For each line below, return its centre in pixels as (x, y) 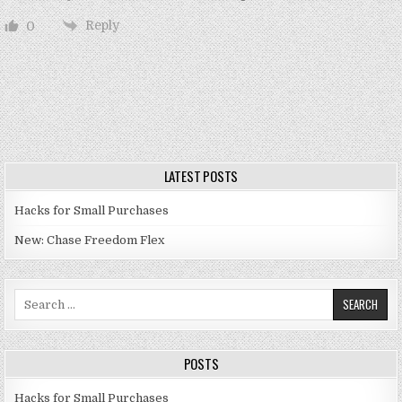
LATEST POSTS (201, 175)
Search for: (46, 296)
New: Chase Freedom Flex (90, 240)
